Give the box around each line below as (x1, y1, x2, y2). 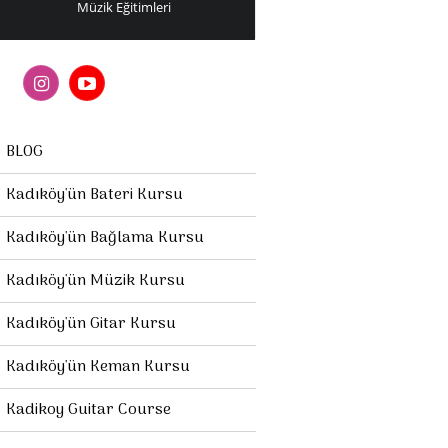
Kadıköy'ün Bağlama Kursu (6, 225, 204, 251)
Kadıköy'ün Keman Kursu (6, 354, 190, 380)
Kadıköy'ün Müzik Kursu (6, 268, 185, 294)
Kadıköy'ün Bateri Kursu (6, 182, 183, 208)
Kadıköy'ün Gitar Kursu (6, 311, 176, 337)
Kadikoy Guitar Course (6, 397, 171, 423)
